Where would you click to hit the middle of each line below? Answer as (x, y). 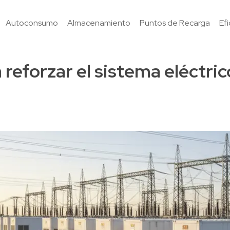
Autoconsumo (32, 23)
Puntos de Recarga (175, 23)
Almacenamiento (99, 23)
